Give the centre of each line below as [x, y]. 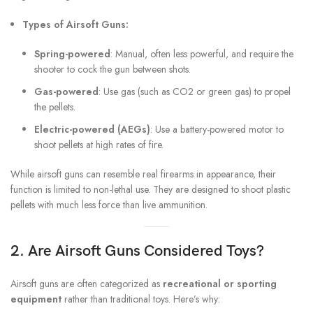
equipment [36, 299]
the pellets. [55, 107]
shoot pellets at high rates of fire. [99, 145]
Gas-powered [66, 92]
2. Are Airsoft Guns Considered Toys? [137, 252]
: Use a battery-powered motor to [217, 130]
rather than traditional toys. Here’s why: [141, 299]
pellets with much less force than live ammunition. [109, 205]
